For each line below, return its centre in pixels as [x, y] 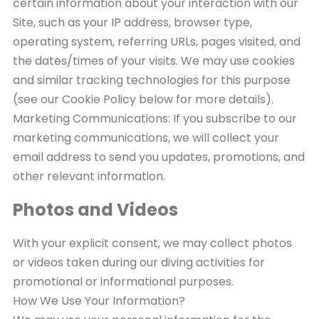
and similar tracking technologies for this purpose [152, 80]
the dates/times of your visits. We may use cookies [154, 61]
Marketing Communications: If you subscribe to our [155, 118]
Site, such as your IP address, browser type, [132, 22]
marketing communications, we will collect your [146, 137]
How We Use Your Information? [99, 300]
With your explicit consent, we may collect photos [152, 243]
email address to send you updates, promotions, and [159, 157]
